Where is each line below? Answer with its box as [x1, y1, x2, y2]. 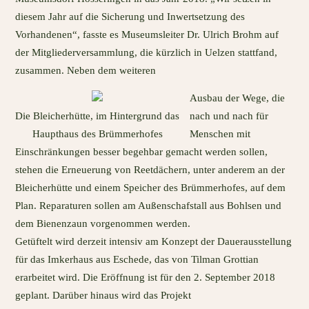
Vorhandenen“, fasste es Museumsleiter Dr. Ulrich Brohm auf [15, 29, 279, 41]
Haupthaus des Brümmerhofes [32, 128, 163, 140]
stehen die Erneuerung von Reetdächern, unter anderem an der [15, 164, 286, 176]
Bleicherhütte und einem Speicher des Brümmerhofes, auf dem [15, 182, 286, 194]
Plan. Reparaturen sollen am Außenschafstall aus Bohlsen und [15, 200, 282, 212]
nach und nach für [190, 110, 269, 122]
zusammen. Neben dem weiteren [15, 65, 157, 77]
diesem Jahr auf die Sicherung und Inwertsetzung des [15, 11, 246, 23]
